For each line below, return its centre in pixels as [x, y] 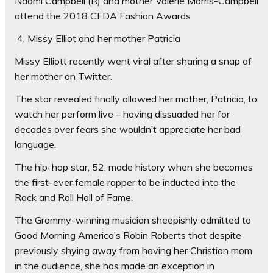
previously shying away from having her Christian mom [133, 250]
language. [35, 144]
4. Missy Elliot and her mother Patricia [97, 38]
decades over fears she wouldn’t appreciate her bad [128, 129]
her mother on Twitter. [63, 76]
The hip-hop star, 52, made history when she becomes [134, 167]
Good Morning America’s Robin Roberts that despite [128, 235]
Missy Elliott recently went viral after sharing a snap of [133, 61]
